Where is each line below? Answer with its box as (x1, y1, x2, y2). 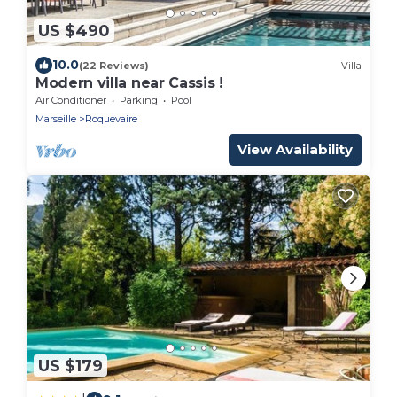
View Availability (237, 141, 353, 159)
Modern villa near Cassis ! (35, 74, 223, 92)
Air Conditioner (35, 94, 106, 107)
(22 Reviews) (79, 58, 149, 72)
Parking (120, 94, 158, 107)
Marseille (35, 113, 76, 126)
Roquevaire (85, 113, 137, 126)
